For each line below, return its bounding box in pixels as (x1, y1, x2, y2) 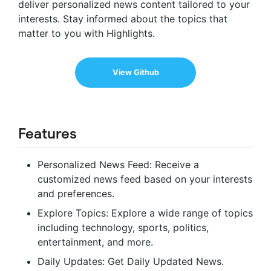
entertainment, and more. (38, 236, 153, 249)
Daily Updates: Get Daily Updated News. (38, 255, 224, 268)
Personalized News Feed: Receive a (38, 158, 199, 171)
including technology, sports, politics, (38, 221, 209, 234)
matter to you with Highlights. (18, 27, 155, 40)
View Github (112, 68, 159, 77)
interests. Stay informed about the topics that (18, 13, 227, 25)
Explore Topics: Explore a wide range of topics (38, 207, 253, 220)
